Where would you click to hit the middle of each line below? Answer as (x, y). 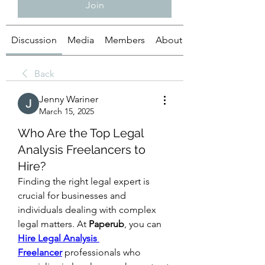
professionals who (101, 252)
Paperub (106, 224)
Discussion (34, 40)
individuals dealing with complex (87, 210)
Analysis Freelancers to (82, 150)
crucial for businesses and (72, 195)
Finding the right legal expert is (84, 181)
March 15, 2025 (67, 111)
